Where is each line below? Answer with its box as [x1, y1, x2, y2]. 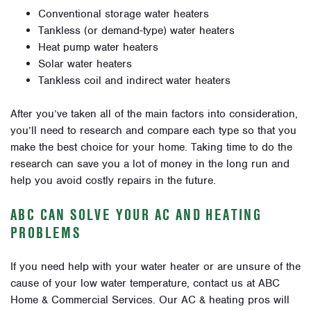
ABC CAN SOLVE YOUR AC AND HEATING [10, 204, 262, 226]
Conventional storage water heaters [38, 7, 209, 22]
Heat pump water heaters [38, 40, 158, 55]
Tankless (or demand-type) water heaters [38, 24, 235, 38]
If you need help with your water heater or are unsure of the [10, 260, 301, 274]
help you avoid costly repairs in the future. [10, 174, 216, 188]
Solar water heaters [38, 57, 132, 72]
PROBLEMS [10, 222, 81, 244]
